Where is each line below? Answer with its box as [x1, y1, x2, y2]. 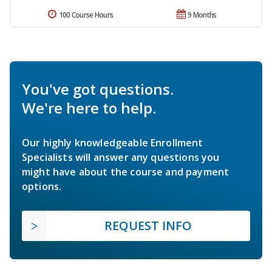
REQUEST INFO [104, 217, 192, 234]
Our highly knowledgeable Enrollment [22, 135, 203, 149]
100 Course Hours [58, 9, 114, 20]
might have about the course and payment [22, 165, 229, 178]
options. [22, 179, 62, 193]
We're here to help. [22, 97, 156, 118]
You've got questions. [22, 78, 174, 99]
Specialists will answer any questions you [22, 150, 220, 164]
